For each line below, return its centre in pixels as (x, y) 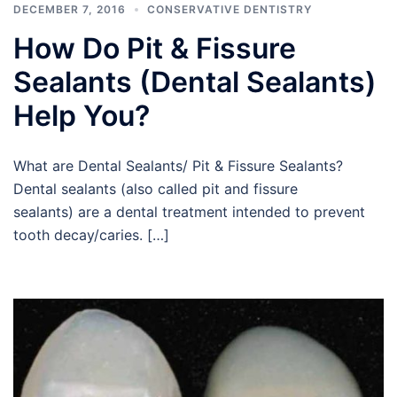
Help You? (82, 115)
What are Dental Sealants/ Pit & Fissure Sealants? (178, 165)
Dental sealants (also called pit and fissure (156, 188)
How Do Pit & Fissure (155, 48)
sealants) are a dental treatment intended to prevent (189, 211)
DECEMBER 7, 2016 (70, 9)
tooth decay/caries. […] (91, 234)
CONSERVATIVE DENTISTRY (230, 9)
